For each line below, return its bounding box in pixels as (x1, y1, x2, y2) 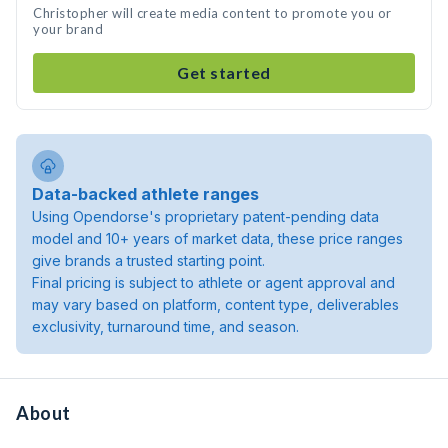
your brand (33, 21, 103, 37)
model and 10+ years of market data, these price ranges (32, 230, 403, 247)
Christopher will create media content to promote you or (33, 5, 392, 21)
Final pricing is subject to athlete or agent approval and (32, 274, 395, 291)
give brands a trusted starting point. (32, 252, 265, 269)
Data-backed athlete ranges (32, 184, 259, 204)
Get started (177, 63, 271, 82)
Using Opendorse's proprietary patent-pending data (32, 208, 379, 225)
